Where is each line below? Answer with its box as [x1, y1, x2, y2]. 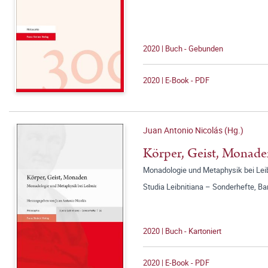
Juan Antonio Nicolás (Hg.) [143, 124, 243, 136]
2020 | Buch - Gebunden [143, 43, 223, 54]
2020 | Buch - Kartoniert [143, 226, 221, 236]
